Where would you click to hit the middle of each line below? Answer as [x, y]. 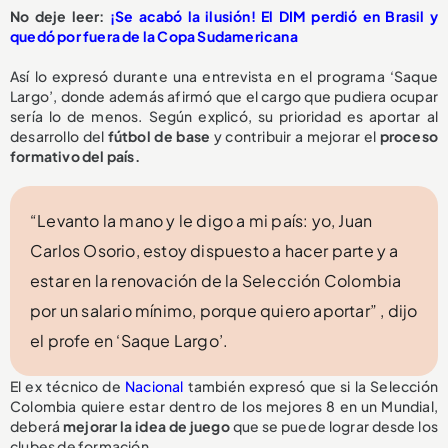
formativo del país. [75, 156]
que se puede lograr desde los [333, 426]
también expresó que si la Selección [310, 386]
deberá [36, 426]
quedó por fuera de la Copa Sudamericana [154, 36]
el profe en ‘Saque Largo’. [129, 341]
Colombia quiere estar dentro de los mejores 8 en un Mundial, [224, 406]
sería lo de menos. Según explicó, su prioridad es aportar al [224, 116]
